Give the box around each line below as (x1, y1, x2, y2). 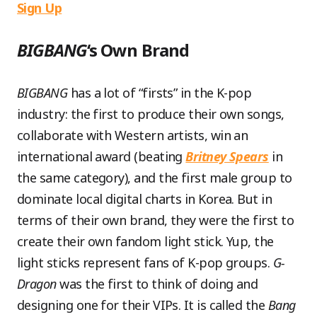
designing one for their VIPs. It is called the (17, 296, 268, 313)
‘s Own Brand (87, 38, 189, 62)
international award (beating (17, 147, 186, 165)
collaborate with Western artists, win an (17, 126, 248, 144)
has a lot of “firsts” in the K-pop (67, 83, 252, 101)
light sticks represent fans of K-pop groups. (17, 253, 273, 271)
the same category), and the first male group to (17, 168, 292, 186)
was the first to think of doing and (56, 275, 258, 292)
